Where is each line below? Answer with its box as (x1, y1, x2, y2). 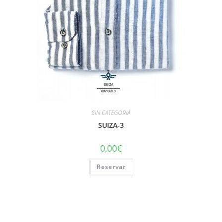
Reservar (96, 162, 126, 171)
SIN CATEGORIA (92, 108, 130, 117)
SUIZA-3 (98, 120, 124, 130)
